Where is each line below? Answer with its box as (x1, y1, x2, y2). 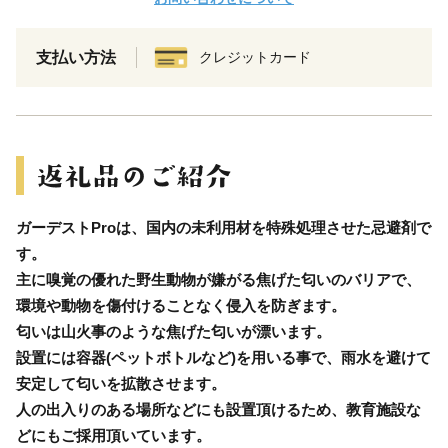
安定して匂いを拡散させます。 (16, 374, 226, 392)
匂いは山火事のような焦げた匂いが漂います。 (16, 322, 331, 340)
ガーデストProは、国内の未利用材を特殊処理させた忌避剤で (16, 218, 431, 236)
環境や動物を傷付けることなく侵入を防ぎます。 (16, 296, 346, 314)
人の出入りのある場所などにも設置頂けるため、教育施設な (16, 400, 421, 418)
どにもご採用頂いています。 (16, 426, 211, 444)
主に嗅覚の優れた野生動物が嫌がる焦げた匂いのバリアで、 (16, 270, 421, 288)
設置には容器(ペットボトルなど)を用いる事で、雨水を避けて (16, 348, 431, 366)
